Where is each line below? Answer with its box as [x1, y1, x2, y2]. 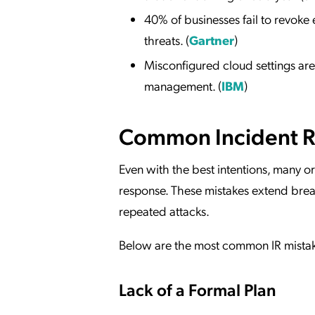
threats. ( [144, 32, 189, 49]
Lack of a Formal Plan [119, 278, 276, 301]
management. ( [144, 77, 221, 94]
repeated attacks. [119, 202, 210, 219]
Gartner [189, 32, 234, 49]
